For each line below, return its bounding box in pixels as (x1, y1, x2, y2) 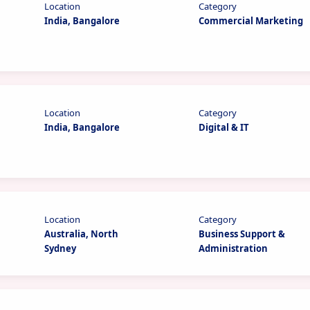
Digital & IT (199, 121, 250, 134)
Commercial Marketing (199, 15, 304, 27)
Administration (199, 242, 268, 255)
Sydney (44, 242, 77, 255)
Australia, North (44, 228, 119, 240)
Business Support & (199, 228, 286, 240)
